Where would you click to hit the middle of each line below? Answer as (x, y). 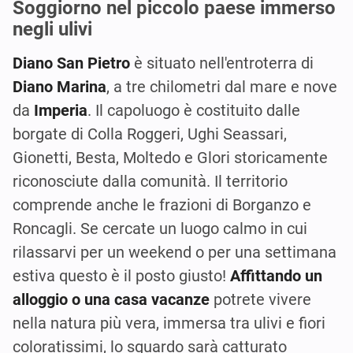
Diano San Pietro (71, 63)
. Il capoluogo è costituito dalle (194, 110)
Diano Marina (59, 86)
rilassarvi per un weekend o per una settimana (175, 252)
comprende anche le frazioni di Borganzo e (162, 204)
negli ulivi (52, 29)
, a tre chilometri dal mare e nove (222, 86)
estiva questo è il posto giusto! (121, 275)
